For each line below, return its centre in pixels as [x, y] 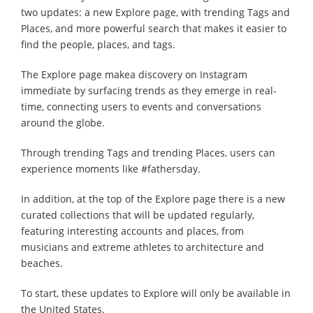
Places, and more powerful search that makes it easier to [154, 28]
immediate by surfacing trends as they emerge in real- [149, 90]
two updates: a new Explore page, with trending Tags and [155, 12]
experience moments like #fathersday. [111, 168]
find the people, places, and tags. [98, 44]
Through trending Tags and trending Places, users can [148, 152]
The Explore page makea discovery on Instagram [134, 74]
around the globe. [63, 122]
